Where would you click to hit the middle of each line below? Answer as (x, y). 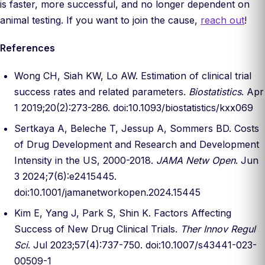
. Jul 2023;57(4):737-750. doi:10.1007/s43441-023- (142, 245)
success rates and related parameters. (101, 92)
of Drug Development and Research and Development (137, 144)
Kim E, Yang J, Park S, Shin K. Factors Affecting (123, 213)
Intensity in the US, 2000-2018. (85, 160)
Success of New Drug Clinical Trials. (97, 229)
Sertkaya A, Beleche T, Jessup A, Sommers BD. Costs (137, 128)
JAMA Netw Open (196, 160)
